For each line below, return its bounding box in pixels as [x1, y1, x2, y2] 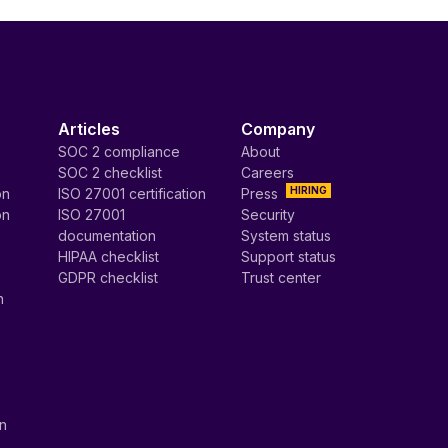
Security [241, 206, 296, 223]
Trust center [241, 269, 322, 286]
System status [241, 227, 332, 244]
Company [241, 119, 316, 139]
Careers [241, 164, 295, 181]
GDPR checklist [58, 269, 159, 286]
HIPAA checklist [58, 248, 160, 265]
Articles [58, 119, 121, 139]
